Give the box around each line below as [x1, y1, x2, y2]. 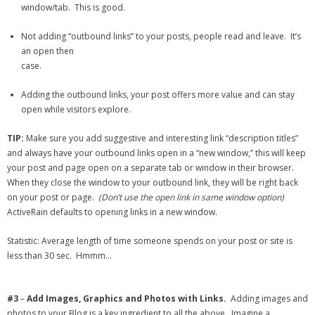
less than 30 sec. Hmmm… [7, 250, 112, 262]
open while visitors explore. [21, 103, 131, 115]
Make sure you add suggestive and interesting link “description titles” [24, 132, 298, 144]
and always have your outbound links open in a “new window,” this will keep [7, 147, 306, 159]
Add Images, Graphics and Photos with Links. [27, 292, 226, 304]
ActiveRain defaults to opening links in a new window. [7, 206, 217, 218]
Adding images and [226, 292, 308, 304]
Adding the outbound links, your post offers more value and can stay [21, 89, 295, 101]
